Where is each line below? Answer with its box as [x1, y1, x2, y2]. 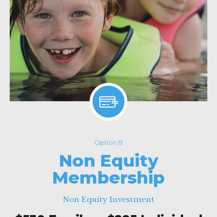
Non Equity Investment [62, 194, 155, 204]
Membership [52, 167, 165, 188]
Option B [94, 139, 123, 147]
